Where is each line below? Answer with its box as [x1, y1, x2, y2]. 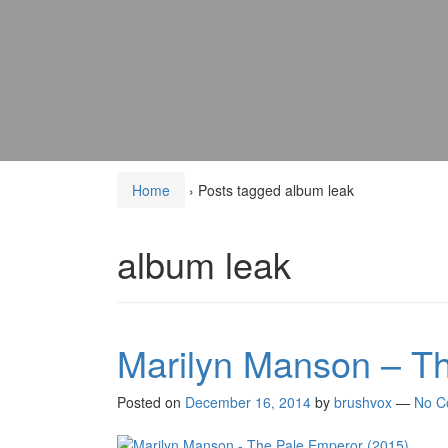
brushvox [334, 392, 392, 413]
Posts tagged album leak [198, 180, 354, 201]
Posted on [117, 392, 185, 413]
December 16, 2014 [185, 392, 311, 413]
